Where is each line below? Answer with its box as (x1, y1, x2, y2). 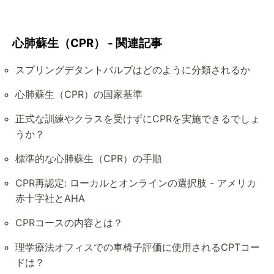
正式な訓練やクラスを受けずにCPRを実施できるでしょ (15, 113, 260, 125)
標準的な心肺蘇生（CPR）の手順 (15, 152, 162, 165)
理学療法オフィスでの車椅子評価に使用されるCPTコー (15, 241, 260, 254)
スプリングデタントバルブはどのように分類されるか (15, 64, 250, 76)
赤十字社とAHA (15, 192, 85, 205)
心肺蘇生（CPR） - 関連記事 (12, 35, 162, 50)
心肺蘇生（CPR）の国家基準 (15, 88, 143, 101)
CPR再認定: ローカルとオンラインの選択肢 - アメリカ (15, 177, 256, 190)
